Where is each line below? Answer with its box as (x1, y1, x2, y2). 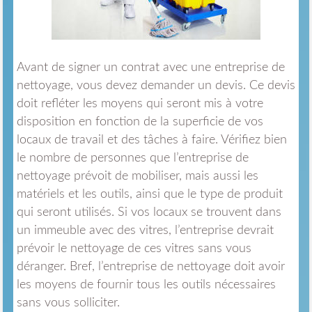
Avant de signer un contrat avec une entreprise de (16, 61, 285, 75)
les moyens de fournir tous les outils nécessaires (16, 279, 276, 292)
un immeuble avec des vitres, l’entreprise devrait (16, 224, 274, 237)
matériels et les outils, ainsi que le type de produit (16, 188, 283, 201)
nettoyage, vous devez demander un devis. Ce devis (16, 79, 295, 93)
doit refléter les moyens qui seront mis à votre (16, 97, 263, 111)
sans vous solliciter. (16, 297, 120, 310)
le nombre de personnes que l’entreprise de (16, 152, 249, 165)
